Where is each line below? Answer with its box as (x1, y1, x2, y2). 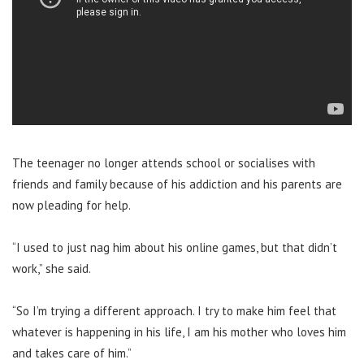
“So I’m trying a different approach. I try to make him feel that (12, 303, 336, 319)
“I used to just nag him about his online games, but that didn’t (12, 240, 337, 256)
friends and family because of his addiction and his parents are (12, 176, 342, 193)
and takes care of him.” (12, 345, 132, 362)
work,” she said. (12, 261, 91, 277)
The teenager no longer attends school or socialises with (12, 155, 315, 171)
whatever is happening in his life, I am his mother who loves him (12, 324, 346, 340)
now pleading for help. (12, 197, 131, 214)
